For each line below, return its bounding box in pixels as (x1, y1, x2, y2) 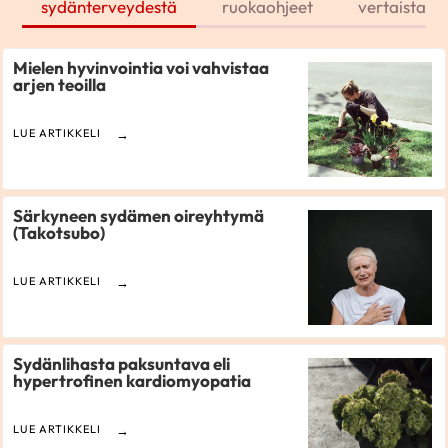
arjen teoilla (13, 74, 107, 96)
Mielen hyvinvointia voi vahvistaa (13, 57, 270, 79)
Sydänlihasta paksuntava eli (13, 353, 231, 375)
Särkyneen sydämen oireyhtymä (13, 205, 265, 227)
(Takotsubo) (13, 222, 106, 244)
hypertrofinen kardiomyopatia (13, 370, 252, 392)
